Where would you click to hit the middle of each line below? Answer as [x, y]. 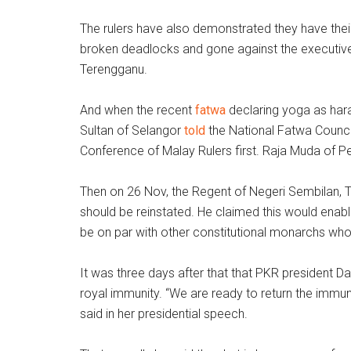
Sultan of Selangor [132, 130]
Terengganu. [114, 69]
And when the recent [138, 110]
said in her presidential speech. [164, 314]
